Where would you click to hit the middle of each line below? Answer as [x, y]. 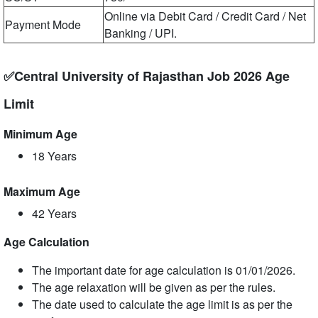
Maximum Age [42, 191]
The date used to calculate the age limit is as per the [162, 304]
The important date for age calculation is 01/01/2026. [164, 270]
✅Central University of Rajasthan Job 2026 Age [147, 76]
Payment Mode [43, 24]
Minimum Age [40, 134]
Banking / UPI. [141, 33]
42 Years [54, 213]
